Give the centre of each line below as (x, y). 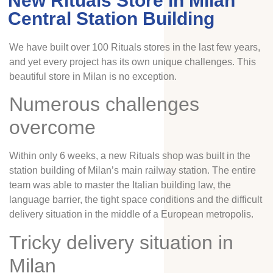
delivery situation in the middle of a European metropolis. (131, 214)
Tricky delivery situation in (121, 242)
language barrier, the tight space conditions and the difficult (136, 200)
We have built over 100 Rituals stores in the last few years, (135, 47)
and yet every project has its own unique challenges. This (133, 62)
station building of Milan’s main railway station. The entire (133, 171)
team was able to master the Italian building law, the (120, 185)
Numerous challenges (104, 105)
